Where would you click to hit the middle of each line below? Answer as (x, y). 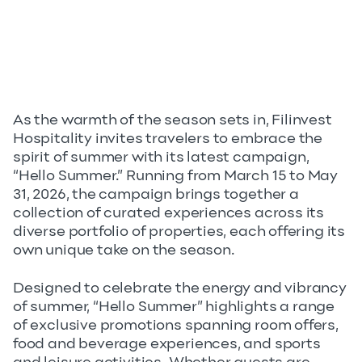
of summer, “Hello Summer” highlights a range (174, 306)
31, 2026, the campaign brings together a (156, 194)
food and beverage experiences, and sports (167, 343)
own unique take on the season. (124, 250)
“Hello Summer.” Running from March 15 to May (176, 175)
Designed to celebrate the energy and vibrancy (180, 288)
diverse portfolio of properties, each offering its (179, 231)
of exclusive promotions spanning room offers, (176, 325)
